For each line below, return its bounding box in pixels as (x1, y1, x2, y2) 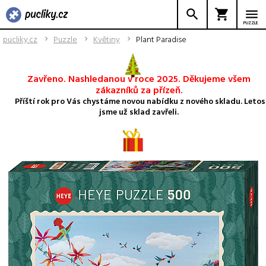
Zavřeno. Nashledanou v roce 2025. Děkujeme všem (27, 71, 251, 85)
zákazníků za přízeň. (95, 83, 183, 97)
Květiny (93, 33, 120, 45)
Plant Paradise (136, 33, 186, 45)
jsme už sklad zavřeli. (99, 105, 179, 118)
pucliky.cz (3, 33, 37, 45)
